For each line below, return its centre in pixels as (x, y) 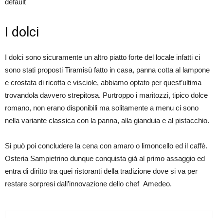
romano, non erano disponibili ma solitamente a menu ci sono (102, 108)
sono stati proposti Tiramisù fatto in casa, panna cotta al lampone (107, 70)
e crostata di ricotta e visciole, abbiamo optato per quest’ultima (103, 82)
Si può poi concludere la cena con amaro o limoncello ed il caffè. (106, 145)
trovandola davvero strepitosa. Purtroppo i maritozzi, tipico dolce (106, 95)
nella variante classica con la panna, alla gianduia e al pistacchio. (107, 120)
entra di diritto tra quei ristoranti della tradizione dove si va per (101, 171)
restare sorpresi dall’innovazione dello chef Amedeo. (88, 183)
